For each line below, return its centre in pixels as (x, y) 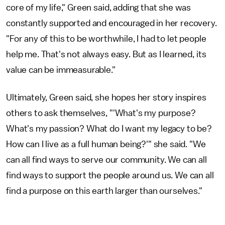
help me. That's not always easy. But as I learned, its (106, 54)
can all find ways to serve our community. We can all (106, 160)
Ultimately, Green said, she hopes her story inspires (106, 98)
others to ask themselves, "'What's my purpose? (101, 113)
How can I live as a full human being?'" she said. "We (106, 144)
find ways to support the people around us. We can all (110, 176)
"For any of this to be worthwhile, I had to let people (106, 39)
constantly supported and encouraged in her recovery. (111, 23)
